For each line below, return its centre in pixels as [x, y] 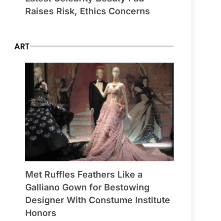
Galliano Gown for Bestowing [87, 187]
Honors [40, 213]
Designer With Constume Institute [97, 200]
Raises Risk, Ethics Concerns [87, 11]
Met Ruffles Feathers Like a [84, 175]
